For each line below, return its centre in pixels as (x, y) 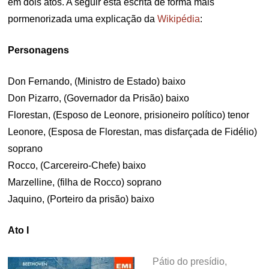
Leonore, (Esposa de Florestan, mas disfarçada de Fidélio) (133, 132)
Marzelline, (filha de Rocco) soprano (85, 182)
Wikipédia (179, 19)
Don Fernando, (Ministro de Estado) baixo (97, 81)
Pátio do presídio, (190, 261)
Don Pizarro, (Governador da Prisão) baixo (99, 98)
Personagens (39, 50)
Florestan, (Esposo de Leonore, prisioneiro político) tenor (129, 115)
